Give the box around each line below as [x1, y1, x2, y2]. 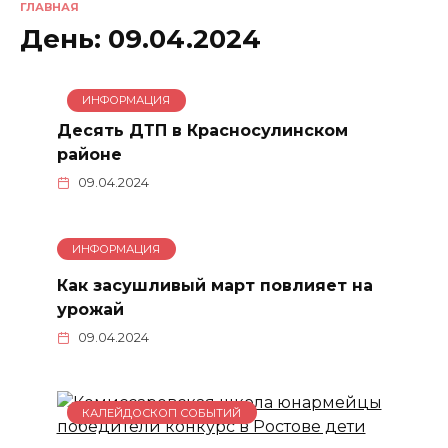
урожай [56, 299, 124, 319]
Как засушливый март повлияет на [56, 275, 373, 295]
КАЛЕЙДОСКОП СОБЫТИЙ [82, 405, 242, 420]
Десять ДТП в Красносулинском [56, 120, 348, 140]
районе [56, 144, 122, 164]
